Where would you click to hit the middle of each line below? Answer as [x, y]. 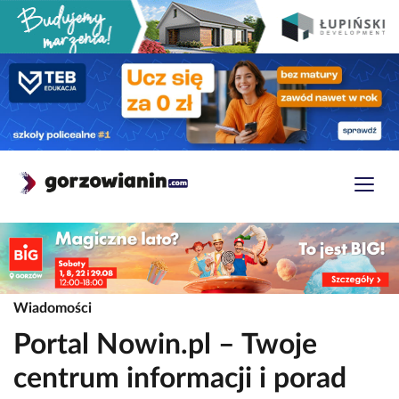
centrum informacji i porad [180, 379]
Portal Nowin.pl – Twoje [165, 345]
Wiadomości [53, 309]
